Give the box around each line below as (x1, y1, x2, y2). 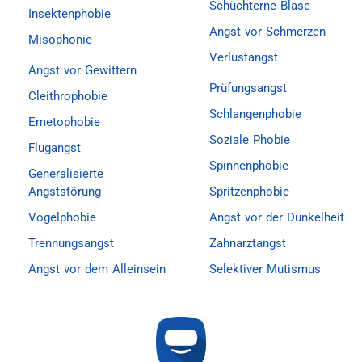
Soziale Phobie (209, 133, 290, 147)
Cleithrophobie (28, 89, 107, 103)
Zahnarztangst (209, 236, 286, 250)
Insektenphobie (28, 6, 111, 21)
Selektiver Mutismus (209, 262, 321, 276)
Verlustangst (209, 50, 278, 65)
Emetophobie (28, 115, 100, 129)
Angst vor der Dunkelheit (209, 210, 344, 225)
